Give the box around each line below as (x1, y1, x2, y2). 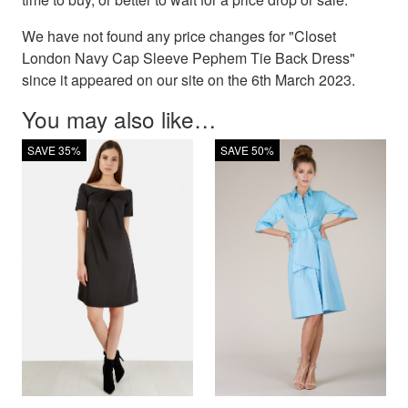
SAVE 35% (27, 142, 81, 158)
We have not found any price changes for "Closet (22, 25, 336, 47)
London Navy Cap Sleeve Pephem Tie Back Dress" (22, 47, 355, 69)
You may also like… (22, 103, 216, 136)
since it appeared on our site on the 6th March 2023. (22, 69, 355, 91)
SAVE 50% (220, 142, 274, 158)
